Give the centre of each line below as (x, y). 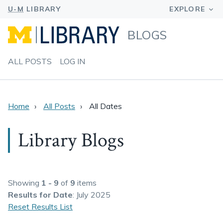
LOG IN (72, 61)
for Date (56, 195)
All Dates (106, 106)
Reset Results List (40, 207)
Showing (25, 183)
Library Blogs (71, 140)
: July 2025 (92, 195)
